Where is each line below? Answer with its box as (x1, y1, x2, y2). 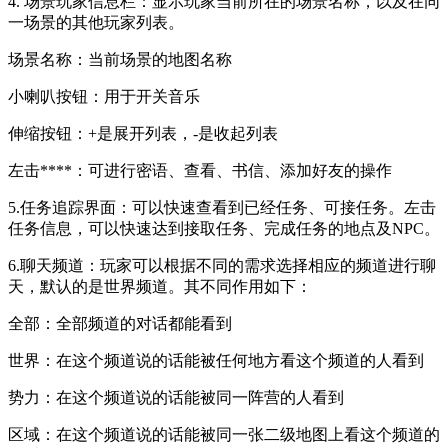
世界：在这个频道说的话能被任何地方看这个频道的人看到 (8, 351, 424, 369)
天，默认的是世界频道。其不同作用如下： (8, 277, 312, 295)
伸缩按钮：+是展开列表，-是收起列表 (8, 124, 278, 142)
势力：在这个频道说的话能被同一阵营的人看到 (8, 388, 344, 406)
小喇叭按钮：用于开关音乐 (8, 87, 200, 105)
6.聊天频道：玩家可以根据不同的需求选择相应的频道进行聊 (8, 256, 436, 274)
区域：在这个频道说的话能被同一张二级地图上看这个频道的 (8, 425, 440, 443)
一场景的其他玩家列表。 (8, 13, 184, 31)
